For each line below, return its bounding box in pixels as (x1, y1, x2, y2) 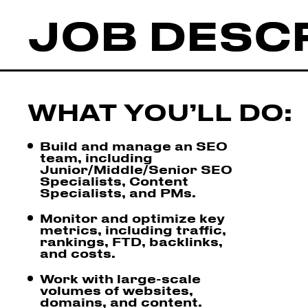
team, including (40, 150, 153, 164)
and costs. (40, 245, 115, 260)
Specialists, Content (40, 173, 188, 188)
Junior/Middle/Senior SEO (40, 162, 232, 176)
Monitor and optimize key (40, 210, 225, 225)
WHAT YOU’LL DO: (27, 97, 292, 126)
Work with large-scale (40, 271, 201, 285)
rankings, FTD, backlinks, (40, 234, 223, 248)
